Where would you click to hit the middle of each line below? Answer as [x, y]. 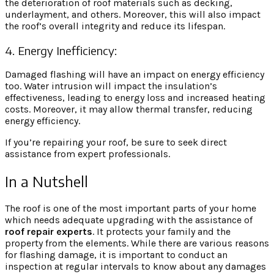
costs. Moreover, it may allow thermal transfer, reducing [129, 109]
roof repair [29, 232]
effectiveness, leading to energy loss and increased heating [135, 98]
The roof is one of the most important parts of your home [131, 209]
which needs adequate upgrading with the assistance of [129, 220]
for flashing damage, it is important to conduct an [116, 255]
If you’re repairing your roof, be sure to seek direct [116, 143]
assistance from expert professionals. [89, 154]
